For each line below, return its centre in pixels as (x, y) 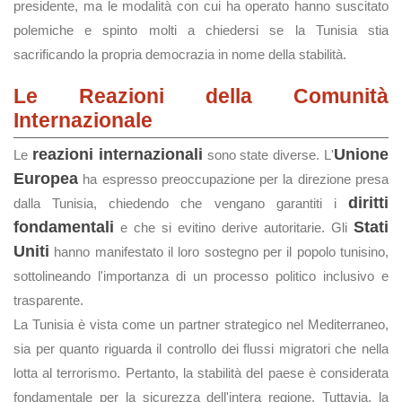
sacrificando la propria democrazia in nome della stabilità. (180, 54)
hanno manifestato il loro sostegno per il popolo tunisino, (219, 252)
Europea (46, 179)
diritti (368, 203)
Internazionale (83, 120)
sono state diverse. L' (268, 155)
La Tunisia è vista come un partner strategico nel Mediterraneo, (201, 324)
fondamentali (64, 227)
